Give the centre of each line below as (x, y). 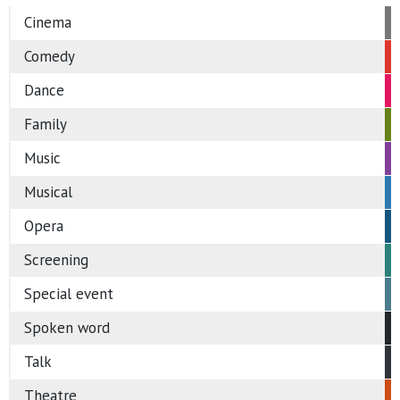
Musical (48, 192)
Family (46, 124)
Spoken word (67, 327)
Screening (56, 259)
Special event (69, 293)
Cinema (48, 22)
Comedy (50, 56)
